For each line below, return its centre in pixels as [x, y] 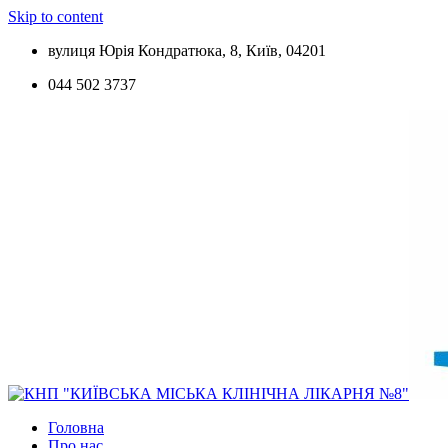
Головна [76, 427]
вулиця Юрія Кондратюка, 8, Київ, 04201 [187, 50]
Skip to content [55, 16]
